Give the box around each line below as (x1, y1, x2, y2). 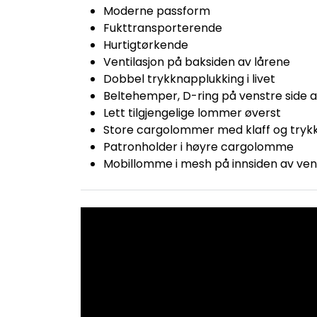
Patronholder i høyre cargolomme (103, 139, 294, 155)
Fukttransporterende (103, 20, 222, 36)
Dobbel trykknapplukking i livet (103, 71, 275, 87)
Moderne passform (103, 3, 210, 19)
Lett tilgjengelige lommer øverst (103, 105, 281, 121)
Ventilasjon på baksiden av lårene (103, 54, 290, 70)
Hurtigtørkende (103, 37, 188, 53)
